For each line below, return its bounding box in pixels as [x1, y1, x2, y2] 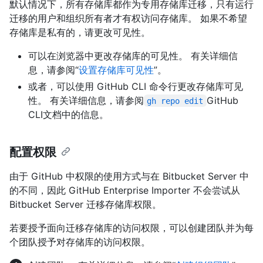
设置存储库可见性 [79, 63, 154, 76]
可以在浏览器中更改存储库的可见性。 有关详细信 [28, 49, 238, 62]
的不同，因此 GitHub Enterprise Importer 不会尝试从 [9, 184, 240, 196]
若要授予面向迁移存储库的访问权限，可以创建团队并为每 [9, 221, 254, 234]
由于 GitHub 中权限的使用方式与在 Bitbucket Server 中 [9, 170, 249, 182]
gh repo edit [147, 96, 204, 106]
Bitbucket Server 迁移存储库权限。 [9, 198, 161, 210]
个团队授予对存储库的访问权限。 [9, 235, 150, 248]
